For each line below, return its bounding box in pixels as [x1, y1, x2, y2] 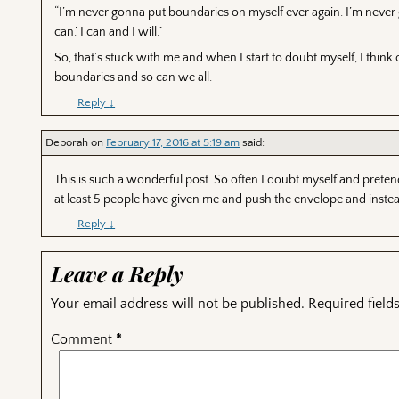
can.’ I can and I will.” [54, 25, 163, 40]
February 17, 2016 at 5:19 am [106, 135, 240, 149]
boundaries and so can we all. [54, 70, 213, 85]
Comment [51, 330, 117, 347]
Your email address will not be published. [51, 295, 305, 312]
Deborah [45, 135, 89, 149]
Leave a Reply [51, 258, 184, 288]
